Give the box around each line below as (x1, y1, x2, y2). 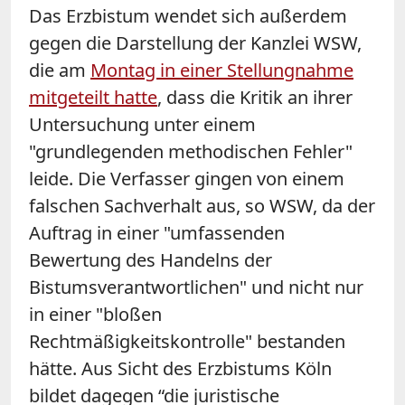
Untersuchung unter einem (29, 111, 256, 137)
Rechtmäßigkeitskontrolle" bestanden (29, 328, 345, 353)
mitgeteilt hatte (29, 84, 157, 109)
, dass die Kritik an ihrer (157, 84, 353, 109)
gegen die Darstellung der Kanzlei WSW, (29, 30, 362, 55)
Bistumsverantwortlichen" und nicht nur (29, 274, 363, 299)
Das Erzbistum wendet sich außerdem (29, 3, 347, 28)
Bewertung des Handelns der (29, 247, 272, 272)
